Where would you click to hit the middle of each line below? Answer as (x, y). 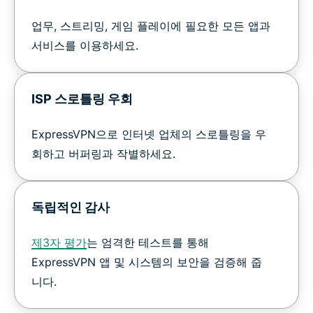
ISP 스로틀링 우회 (82, 99)
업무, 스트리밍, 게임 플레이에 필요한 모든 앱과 (151, 26)
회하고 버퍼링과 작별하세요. (103, 153)
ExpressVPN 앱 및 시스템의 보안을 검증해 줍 (147, 262)
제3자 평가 (59, 242)
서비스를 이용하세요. (85, 45)
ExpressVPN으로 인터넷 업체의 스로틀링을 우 (149, 134)
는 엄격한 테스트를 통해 (148, 242)
